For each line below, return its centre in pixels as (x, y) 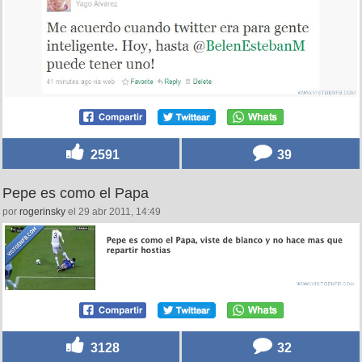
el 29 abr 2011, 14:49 (113, 211)
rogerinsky (42, 211)
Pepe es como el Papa (76, 193)
